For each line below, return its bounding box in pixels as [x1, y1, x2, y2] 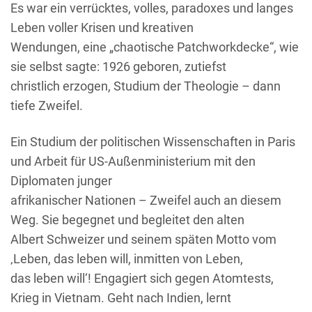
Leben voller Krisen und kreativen [10, 19, 194, 35]
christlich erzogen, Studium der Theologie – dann [10, 78, 281, 93]
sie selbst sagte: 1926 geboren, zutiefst [10, 58, 226, 74]
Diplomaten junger [10, 173, 112, 188]
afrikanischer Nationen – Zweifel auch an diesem [10, 192, 281, 208]
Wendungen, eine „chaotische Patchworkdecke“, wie [10, 39, 299, 54]
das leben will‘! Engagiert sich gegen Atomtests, [10, 270, 274, 286]
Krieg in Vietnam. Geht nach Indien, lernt [10, 290, 231, 305]
